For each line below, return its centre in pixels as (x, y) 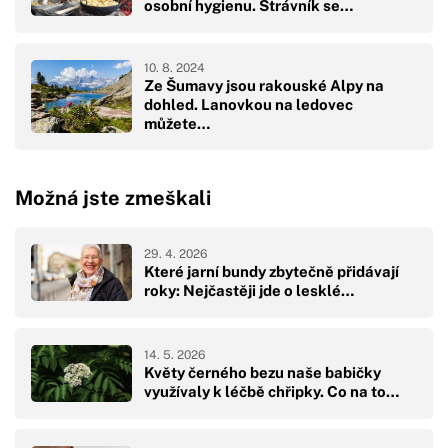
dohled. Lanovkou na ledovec (248, 105)
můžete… (177, 124)
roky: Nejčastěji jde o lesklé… (249, 290)
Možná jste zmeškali (113, 197)
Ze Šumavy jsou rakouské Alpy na (264, 86)
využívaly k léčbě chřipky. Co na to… (271, 391)
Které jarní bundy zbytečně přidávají (271, 271)
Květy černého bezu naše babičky (262, 372)
